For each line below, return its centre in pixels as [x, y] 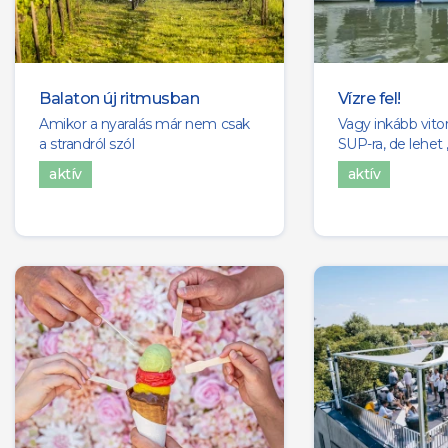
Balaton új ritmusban [119, 99]
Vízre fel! [369, 99]
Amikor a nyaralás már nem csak [144, 124]
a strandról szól [87, 144]
